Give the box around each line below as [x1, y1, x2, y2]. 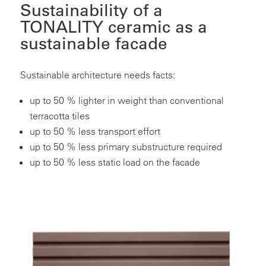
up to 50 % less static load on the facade [29, 156, 200, 169]
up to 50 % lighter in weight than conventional [29, 94, 224, 107]
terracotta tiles [29, 110, 90, 122]
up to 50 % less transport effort [29, 125, 160, 138]
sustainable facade [20, 33, 167, 54]
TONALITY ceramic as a [20, 17, 207, 37]
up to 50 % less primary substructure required [29, 141, 222, 153]
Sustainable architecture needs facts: [20, 69, 175, 81]
